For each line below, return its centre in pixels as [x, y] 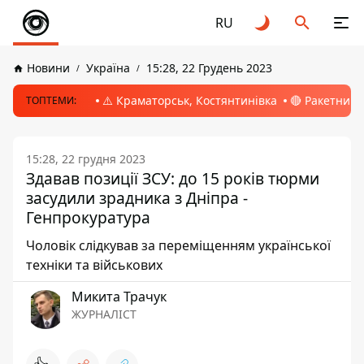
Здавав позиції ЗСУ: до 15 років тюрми [173, 178]
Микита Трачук [119, 297]
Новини [48, 68]
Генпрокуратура [88, 217]
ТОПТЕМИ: [51, 100]
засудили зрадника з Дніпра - [137, 198]
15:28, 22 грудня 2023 [86, 159]
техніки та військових [94, 265]
